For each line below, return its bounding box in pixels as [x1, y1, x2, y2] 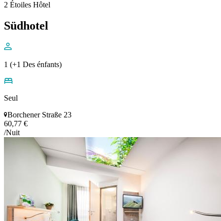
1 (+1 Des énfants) [4, 60, 62, 69]
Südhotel [4, 19, 48, 33]
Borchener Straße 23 [7, 110, 72, 119]
